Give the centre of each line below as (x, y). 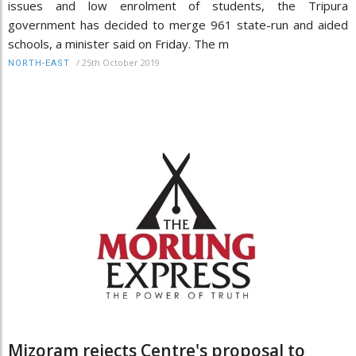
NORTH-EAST (39, 64)
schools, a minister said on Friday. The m (118, 44)
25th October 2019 (121, 63)
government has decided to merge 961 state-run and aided (178, 25)
